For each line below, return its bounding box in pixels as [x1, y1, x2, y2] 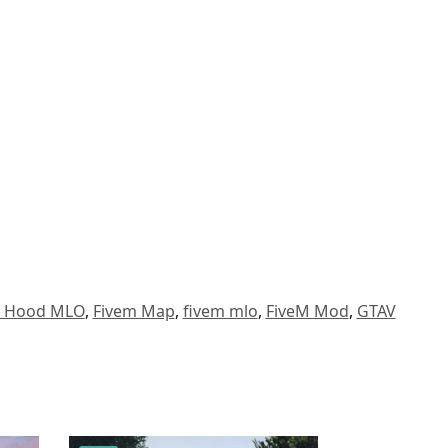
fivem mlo [182, 300, 258, 323]
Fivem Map [92, 300, 175, 323]
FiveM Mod [265, 300, 349, 323]
